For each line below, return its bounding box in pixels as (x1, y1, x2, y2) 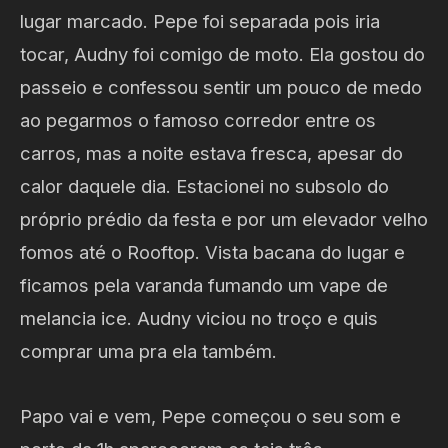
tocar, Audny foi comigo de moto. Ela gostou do (20, 43, 425, 65)
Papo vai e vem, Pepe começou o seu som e (20, 405, 401, 427)
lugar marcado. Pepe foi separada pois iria (20, 10, 380, 32)
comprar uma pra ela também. (20, 340, 277, 362)
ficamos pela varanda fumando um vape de (20, 274, 388, 296)
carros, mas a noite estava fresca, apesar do (20, 142, 403, 164)
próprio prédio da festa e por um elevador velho (20, 208, 428, 230)
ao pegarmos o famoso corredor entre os (20, 109, 376, 131)
